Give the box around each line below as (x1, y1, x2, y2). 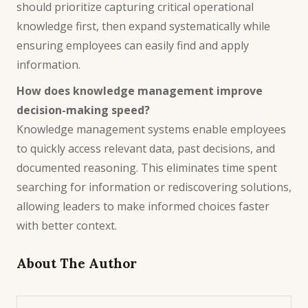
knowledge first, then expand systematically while (16, 18, 270, 34)
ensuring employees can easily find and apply (16, 37, 249, 53)
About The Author (16, 254, 137, 272)
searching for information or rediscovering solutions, (16, 179, 291, 195)
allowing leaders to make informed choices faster (16, 198, 269, 214)
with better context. (16, 217, 117, 233)
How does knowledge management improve (16, 82, 263, 98)
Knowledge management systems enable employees (16, 121, 286, 137)
